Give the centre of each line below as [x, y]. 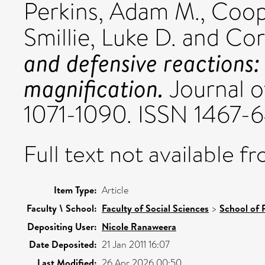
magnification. [94, 88]
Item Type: [75, 190]
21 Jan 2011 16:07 [136, 245]
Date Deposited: [63, 244]
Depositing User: [62, 227]
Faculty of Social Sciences [155, 208]
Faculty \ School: [62, 208]
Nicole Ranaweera [139, 227]
